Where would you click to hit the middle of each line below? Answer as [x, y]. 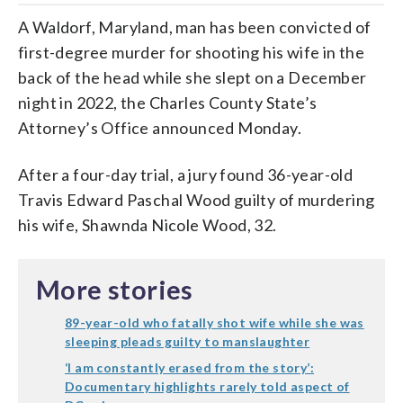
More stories [115, 289]
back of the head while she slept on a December [193, 77]
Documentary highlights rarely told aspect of [207, 386]
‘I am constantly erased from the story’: [189, 367]
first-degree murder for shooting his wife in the [192, 52]
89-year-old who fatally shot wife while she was [215, 322]
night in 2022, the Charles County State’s [168, 102]
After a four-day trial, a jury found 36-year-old [186, 174]
